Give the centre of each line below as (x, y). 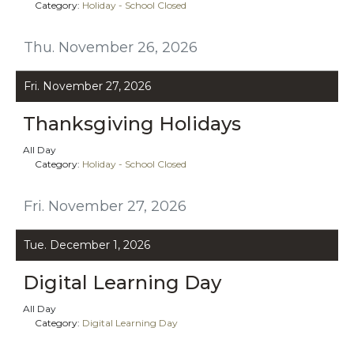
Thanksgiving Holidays (132, 123)
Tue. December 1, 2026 (87, 245)
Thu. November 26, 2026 (111, 47)
